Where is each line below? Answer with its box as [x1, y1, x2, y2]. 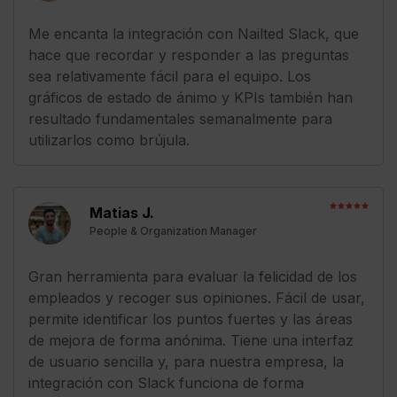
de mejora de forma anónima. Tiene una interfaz [28, 331, 354, 349]
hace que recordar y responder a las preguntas [28, 45, 349, 64]
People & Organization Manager [90, 223, 257, 237]
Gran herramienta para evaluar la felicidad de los [28, 267, 357, 285]
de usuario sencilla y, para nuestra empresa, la [28, 352, 344, 370]
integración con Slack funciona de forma [28, 373, 304, 392]
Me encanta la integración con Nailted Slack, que [28, 24, 359, 43]
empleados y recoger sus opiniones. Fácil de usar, [28, 288, 365, 307]
